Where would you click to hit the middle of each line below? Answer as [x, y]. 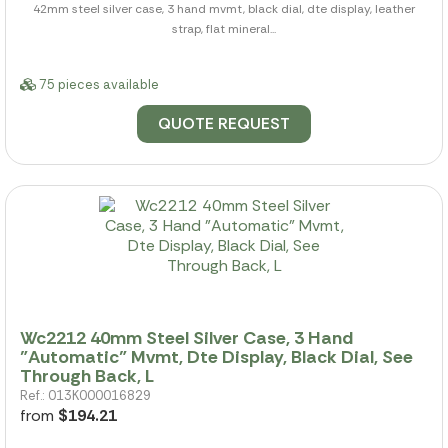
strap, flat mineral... [224, 29]
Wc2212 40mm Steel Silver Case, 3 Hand [186, 338]
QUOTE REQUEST [224, 124]
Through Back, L [87, 376]
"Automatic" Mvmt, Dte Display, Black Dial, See [216, 357]
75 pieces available [97, 85]
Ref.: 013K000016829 [85, 396]
